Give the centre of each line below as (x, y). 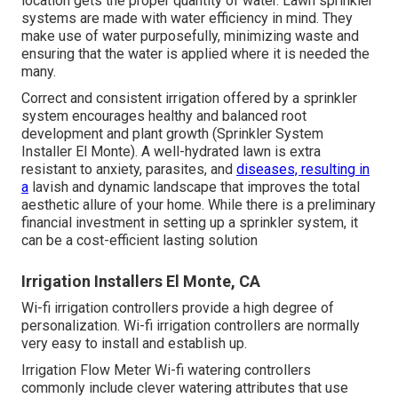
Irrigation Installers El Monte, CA (141, 282)
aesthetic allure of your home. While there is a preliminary (199, 205)
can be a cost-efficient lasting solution (139, 241)
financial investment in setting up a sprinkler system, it (190, 223)
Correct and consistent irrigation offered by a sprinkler (189, 99)
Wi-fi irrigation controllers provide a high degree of (178, 308)
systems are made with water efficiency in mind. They (187, 19)
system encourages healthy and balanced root (164, 116)
